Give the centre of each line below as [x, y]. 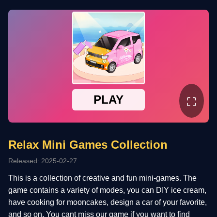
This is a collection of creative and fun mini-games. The [103, 178]
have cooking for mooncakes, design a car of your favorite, [108, 202]
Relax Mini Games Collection [88, 144]
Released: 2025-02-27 [43, 161]
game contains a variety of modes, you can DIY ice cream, [108, 190]
